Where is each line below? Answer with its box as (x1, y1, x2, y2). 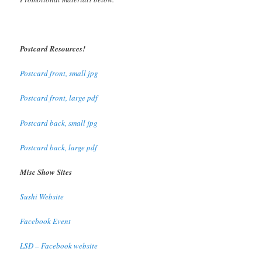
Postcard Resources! (20, 43, 86, 54)
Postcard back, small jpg (20, 117, 98, 128)
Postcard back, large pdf (20, 142, 98, 153)
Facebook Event (20, 216, 71, 227)
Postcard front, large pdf (20, 92, 98, 104)
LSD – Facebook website (20, 240, 98, 251)
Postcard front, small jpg (20, 68, 99, 79)
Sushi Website (20, 191, 64, 202)
